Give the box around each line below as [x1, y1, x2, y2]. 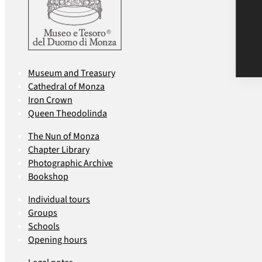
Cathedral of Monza [28, 80, 105, 93]
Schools [28, 219, 60, 233]
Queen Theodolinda [28, 106, 107, 120]
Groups [28, 206, 57, 219]
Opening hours [28, 233, 87, 246]
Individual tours [28, 192, 90, 206]
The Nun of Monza [28, 129, 99, 143]
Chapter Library [28, 143, 89, 156]
